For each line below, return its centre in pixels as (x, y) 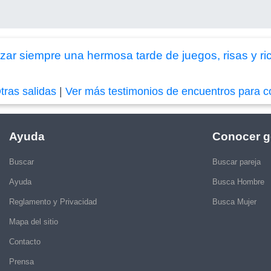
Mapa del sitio (34, 222)
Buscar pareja (237, 162)
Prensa (21, 262)
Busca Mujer (234, 202)
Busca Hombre (238, 182)
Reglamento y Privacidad (53, 202)
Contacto (25, 242)
